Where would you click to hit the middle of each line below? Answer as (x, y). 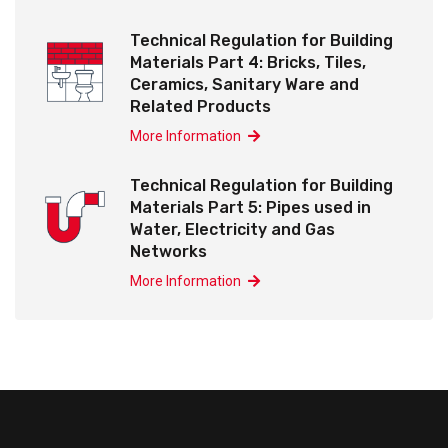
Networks (168, 251)
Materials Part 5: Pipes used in (250, 207)
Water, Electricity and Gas (232, 229)
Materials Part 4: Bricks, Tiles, (247, 62)
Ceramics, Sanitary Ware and (244, 84)
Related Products (200, 106)
